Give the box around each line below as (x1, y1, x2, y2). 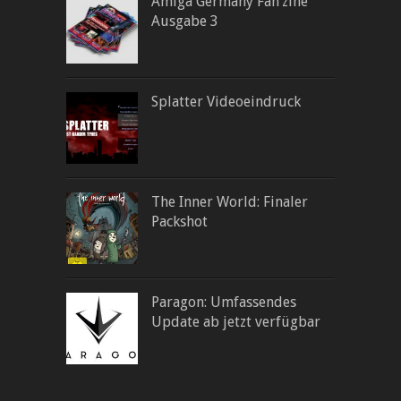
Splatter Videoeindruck (151, 93, 301, 111)
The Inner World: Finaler (151, 193, 308, 211)
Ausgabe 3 (151, 13, 218, 30)
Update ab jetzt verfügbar (151, 313, 320, 331)
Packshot (151, 213, 208, 231)
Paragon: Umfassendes (151, 294, 296, 311)
